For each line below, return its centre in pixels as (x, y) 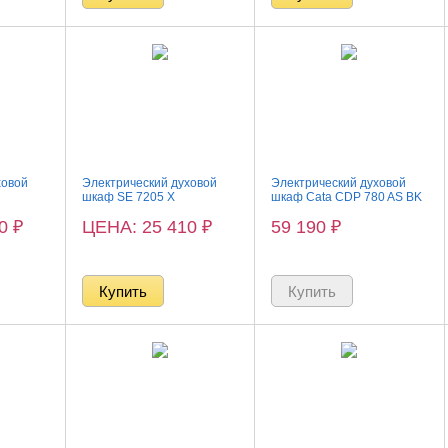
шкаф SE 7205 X (129, 197)
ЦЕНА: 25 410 (142, 227)
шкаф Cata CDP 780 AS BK (347, 197)
